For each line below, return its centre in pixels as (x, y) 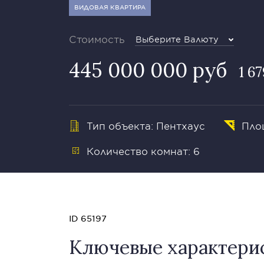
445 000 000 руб (148, 70)
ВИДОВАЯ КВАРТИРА (110, 7)
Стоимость (97, 39)
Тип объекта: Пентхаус (146, 126)
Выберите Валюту (177, 39)
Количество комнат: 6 (143, 151)
